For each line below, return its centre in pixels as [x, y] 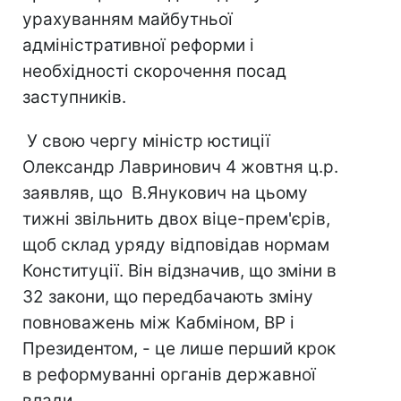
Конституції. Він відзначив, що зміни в [179, 271]
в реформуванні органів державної [169, 375]
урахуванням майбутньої [128, 19]
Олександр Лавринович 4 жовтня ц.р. [180, 167]
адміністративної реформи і [138, 45]
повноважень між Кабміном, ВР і [158, 323]
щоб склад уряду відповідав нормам [176, 245]
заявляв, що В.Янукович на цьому [165, 193]
